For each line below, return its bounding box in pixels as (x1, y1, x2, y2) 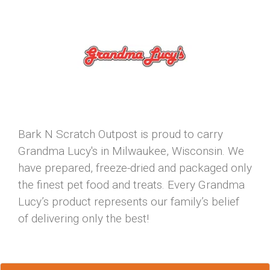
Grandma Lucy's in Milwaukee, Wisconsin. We (18, 144, 244, 158)
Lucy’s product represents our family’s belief (18, 195, 239, 209)
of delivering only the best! (18, 212, 149, 225)
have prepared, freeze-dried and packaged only (18, 161, 252, 175)
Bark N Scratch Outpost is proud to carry (18, 127, 223, 141)
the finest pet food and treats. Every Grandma (18, 178, 245, 192)
